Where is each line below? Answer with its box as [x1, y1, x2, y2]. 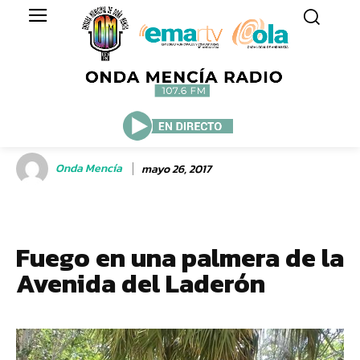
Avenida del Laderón [16, 264, 265, 303]
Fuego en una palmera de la [16, 239, 344, 277]
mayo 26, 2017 [141, 160, 211, 178]
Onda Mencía [55, 160, 122, 177]
